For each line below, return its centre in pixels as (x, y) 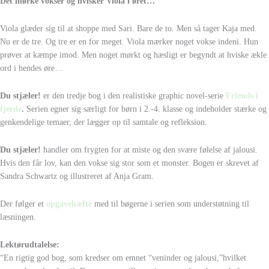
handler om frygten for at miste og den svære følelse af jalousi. (149, 150)
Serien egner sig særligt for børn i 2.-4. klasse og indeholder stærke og (145, 109)
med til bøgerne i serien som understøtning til (172, 204)
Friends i (242, 96)
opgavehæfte (69, 204)
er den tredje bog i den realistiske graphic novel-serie (133, 96)
